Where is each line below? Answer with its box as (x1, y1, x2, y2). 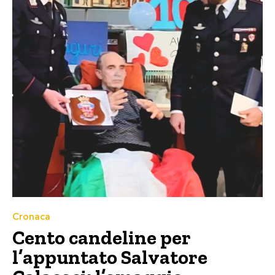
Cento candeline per (12, 225, 191, 249)
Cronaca (12, 210, 50, 223)
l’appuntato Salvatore (12, 245, 207, 269)
